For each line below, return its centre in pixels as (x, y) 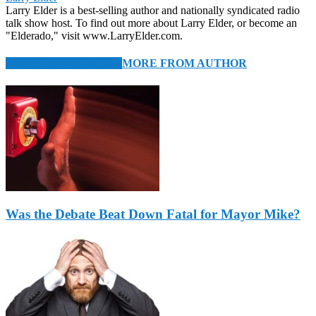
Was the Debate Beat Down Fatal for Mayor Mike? (153, 214)
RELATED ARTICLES (64, 63)
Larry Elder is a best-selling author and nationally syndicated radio (153, 11)
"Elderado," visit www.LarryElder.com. (94, 36)
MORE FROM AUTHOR (184, 63)
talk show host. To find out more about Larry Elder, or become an (151, 23)
